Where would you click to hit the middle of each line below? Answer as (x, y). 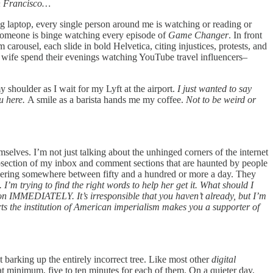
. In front (245, 35)
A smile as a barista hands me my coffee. (107, 100)
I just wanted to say (214, 89)
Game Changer (198, 35)
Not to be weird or (221, 100)
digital (224, 260)
